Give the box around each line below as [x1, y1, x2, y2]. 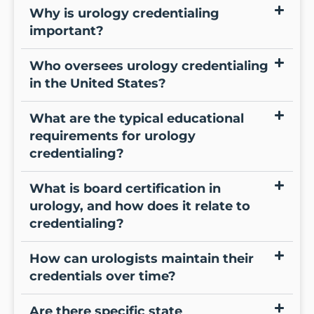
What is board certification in [29, 180, 221, 196]
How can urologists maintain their [29, 250, 254, 266]
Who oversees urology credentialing [29, 57, 268, 74]
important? [29, 22, 104, 39]
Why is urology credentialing [29, 5, 219, 21]
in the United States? [29, 75, 166, 91]
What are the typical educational [29, 110, 244, 126]
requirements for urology [29, 128, 196, 144]
